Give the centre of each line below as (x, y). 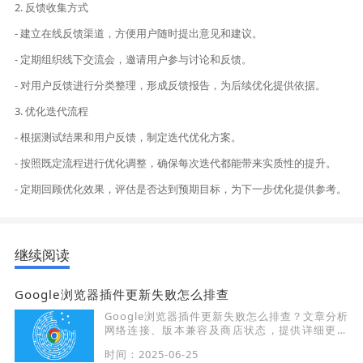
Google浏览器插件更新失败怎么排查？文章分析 (226, 316)
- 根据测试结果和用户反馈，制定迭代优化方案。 (128, 137)
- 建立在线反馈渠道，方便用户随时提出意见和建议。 (139, 34)
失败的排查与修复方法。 (167, 344)
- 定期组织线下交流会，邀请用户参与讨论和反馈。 (134, 60)
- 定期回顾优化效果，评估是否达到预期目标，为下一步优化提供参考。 (181, 189)
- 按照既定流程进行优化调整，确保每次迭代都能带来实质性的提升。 (176, 163)
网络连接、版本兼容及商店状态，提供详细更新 (226, 330)
